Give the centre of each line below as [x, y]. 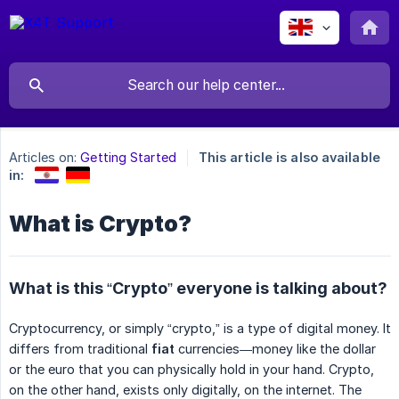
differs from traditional [80, 348]
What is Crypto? [100, 223]
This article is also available [289, 158]
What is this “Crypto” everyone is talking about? [198, 288]
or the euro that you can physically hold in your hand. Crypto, [191, 369]
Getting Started [128, 158]
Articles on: [43, 158]
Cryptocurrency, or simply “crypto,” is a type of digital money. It [200, 328]
